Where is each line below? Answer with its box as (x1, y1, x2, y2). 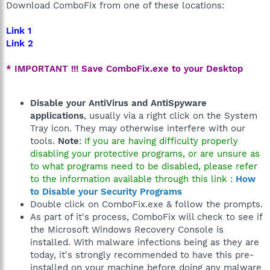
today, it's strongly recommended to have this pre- (30, 249, 254, 260)
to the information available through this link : (30, 173, 233, 184)
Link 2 (6, 37, 33, 49)
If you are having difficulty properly (84, 135, 238, 146)
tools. (30, 135, 58, 146)
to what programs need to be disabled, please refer (30, 160, 257, 172)
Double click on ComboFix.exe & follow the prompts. (30, 198, 263, 210)
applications (30, 110, 84, 121)
